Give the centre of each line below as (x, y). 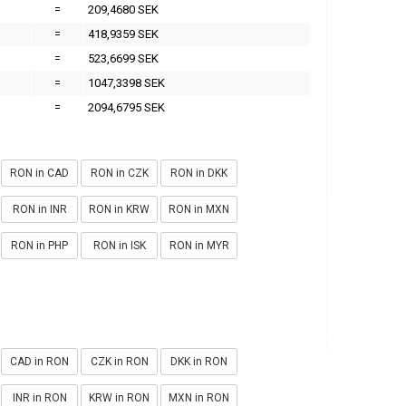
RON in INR (39, 209)
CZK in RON (119, 361)
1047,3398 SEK (126, 82)
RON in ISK (119, 245)
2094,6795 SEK (126, 107)
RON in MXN (199, 209)
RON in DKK (199, 173)
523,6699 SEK (123, 58)
